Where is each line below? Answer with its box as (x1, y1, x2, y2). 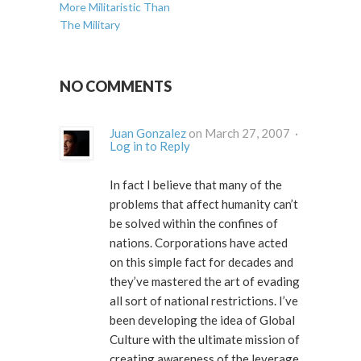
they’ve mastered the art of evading (110, 274, 300, 289)
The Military (60, 18, 120, 32)
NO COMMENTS (60, 77, 172, 96)
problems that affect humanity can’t (110, 197, 298, 212)
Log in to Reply (110, 139, 190, 154)
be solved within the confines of (110, 216, 278, 231)
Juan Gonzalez (110, 126, 186, 141)
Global (259, 313, 295, 328)
